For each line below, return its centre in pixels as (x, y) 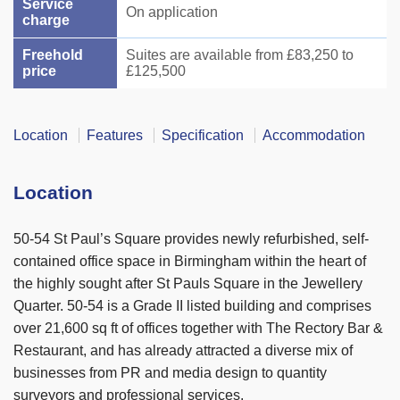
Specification (203, 136)
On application (172, 12)
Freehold (53, 55)
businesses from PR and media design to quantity (170, 373)
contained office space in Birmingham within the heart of (190, 262)
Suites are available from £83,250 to (240, 55)
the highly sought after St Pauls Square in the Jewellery (188, 284)
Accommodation (314, 136)
